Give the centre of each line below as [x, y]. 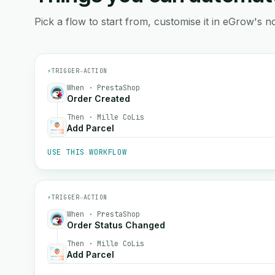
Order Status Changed [116, 225]
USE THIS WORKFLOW [87, 152]
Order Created [99, 99]
